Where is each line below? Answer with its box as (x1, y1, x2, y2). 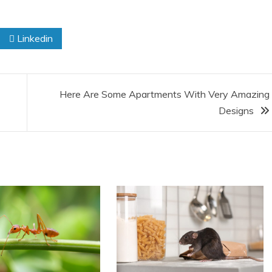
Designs (218, 104, 254, 117)
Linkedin (15, 32, 53, 44)
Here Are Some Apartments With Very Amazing (59, 88, 270, 100)
